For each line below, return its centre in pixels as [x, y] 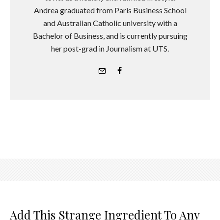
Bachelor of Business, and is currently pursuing [110, 35]
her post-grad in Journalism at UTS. [110, 48]
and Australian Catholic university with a [110, 23]
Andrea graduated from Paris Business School [110, 10]
